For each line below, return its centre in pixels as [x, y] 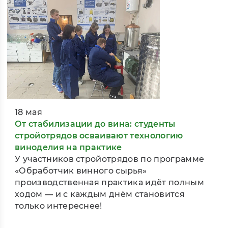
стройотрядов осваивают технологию [99, 136]
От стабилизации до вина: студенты [95, 124]
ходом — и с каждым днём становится [100, 194]
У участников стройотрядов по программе [110, 159]
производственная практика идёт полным [109, 183]
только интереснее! [59, 206]
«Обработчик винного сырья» [81, 171]
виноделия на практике [68, 148]
